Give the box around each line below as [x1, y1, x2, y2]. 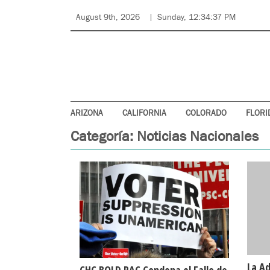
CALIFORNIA [122, 108, 166, 119]
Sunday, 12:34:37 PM [157, 12, 236, 23]
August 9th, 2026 [76, 12, 140, 23]
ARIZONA [71, 108, 103, 119]
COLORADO [186, 108, 227, 119]
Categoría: [71, 127, 137, 146]
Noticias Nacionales [137, 127, 259, 146]
